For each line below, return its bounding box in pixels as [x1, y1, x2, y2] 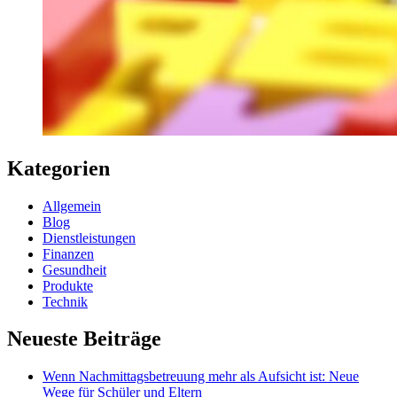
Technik [43, 293, 88, 309]
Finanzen [43, 245, 94, 261]
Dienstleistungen [43, 230, 136, 245]
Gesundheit [43, 261, 106, 277]
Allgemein [43, 198, 101, 214]
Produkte [43, 277, 93, 293]
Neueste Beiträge [7, 327, 161, 351]
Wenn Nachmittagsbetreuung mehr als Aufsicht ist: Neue [43, 369, 359, 385]
